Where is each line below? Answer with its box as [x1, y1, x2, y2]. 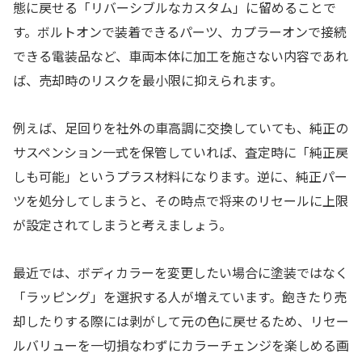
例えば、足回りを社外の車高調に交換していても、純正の [13, 118, 348, 138]
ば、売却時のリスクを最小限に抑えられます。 [13, 70, 283, 90]
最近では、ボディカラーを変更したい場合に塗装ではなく [13, 262, 348, 282]
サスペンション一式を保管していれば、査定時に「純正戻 [13, 142, 348, 162]
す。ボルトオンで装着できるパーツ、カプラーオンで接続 [13, 22, 347, 42]
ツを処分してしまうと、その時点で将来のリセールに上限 [13, 191, 348, 211]
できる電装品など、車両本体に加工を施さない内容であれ [13, 46, 348, 66]
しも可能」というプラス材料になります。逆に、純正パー [13, 166, 347, 187]
